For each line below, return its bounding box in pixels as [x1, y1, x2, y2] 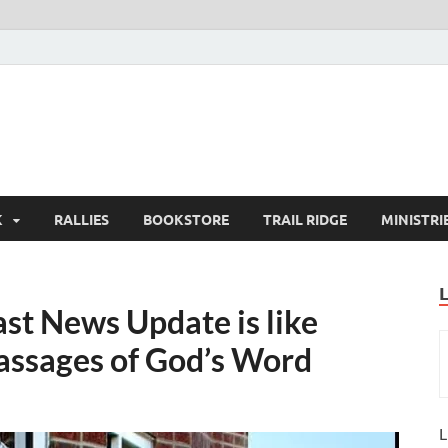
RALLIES [54, 209, 109, 228]
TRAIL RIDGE [263, 209, 347, 228]
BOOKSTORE [143, 209, 229, 228]
